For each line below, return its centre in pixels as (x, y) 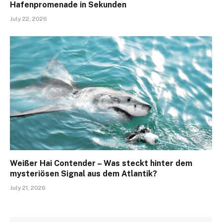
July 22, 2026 (28, 19)
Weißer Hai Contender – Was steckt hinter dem (101, 163)
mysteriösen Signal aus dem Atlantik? (83, 173)
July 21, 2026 (28, 188)
